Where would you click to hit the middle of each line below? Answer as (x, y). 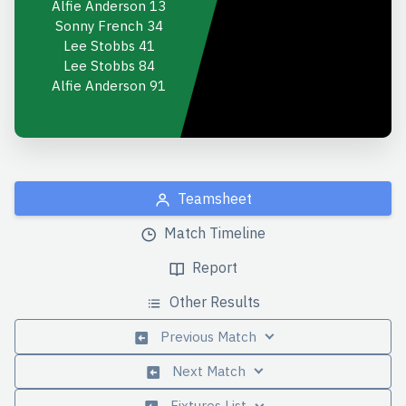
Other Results (213, 301)
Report (213, 267)
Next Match (207, 372)
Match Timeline (213, 232)
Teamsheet (213, 198)
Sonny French (99, 26)
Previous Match (207, 336)
